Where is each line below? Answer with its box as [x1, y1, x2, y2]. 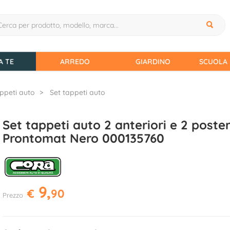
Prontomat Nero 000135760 [2, 130, 164, 146]
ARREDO [60, 57, 90, 66]
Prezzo [2, 191, 23, 199]
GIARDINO [136, 57, 170, 66]
